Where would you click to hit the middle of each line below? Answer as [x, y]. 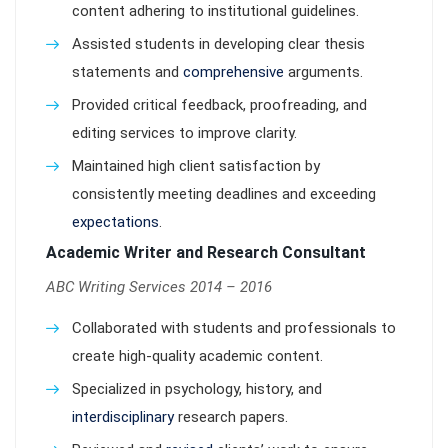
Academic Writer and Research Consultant [206, 252]
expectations [115, 222]
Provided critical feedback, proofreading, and [219, 105]
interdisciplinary [123, 417]
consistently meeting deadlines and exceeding [224, 194]
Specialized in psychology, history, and [197, 389]
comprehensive [233, 72]
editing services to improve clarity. [184, 133]
